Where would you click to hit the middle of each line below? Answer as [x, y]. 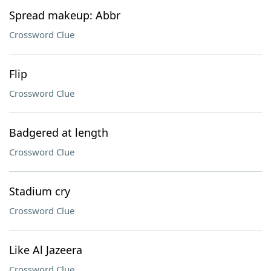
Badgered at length [59, 132]
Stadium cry [40, 191]
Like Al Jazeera [46, 250]
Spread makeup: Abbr [65, 15]
